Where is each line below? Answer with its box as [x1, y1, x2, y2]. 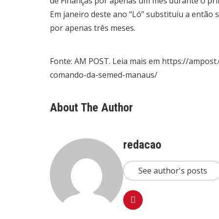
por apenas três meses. [50, 22, 135, 34]
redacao [123, 138, 161, 152]
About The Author [50, 101, 133, 115]
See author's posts [138, 165, 207, 176]
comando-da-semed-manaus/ [50, 69, 157, 81]
